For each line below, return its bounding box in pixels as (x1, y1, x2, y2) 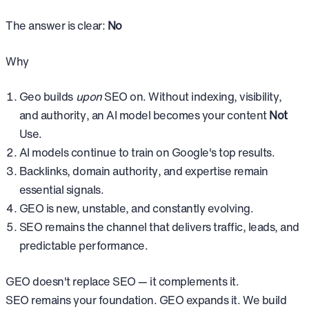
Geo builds (19, 88, 76, 106)
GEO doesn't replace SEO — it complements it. (6, 273, 239, 290)
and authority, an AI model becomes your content (19, 107, 270, 124)
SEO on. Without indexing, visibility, (101, 88, 282, 106)
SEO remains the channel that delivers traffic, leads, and (19, 219, 299, 236)
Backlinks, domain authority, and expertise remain (19, 163, 268, 180)
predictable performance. (19, 237, 148, 255)
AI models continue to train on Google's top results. (19, 144, 275, 161)
